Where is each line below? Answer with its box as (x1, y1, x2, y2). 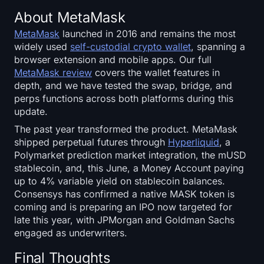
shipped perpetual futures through (14, 136, 168, 148)
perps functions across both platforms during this (14, 92, 233, 104)
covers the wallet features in (92, 66, 220, 78)
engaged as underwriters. (14, 226, 127, 239)
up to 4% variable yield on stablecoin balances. (14, 174, 225, 187)
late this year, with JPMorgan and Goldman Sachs (14, 213, 235, 226)
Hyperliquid (168, 136, 219, 148)
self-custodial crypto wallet (70, 40, 191, 52)
